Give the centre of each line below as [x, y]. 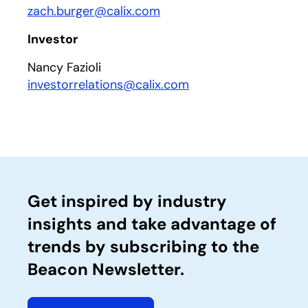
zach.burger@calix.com [94, 11]
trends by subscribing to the [143, 246]
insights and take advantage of [152, 224]
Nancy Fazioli [64, 67]
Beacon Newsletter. [106, 269]
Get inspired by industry [127, 201]
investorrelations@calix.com [108, 85]
